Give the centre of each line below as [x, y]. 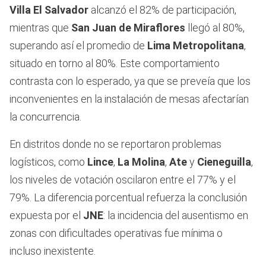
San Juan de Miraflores [128, 28]
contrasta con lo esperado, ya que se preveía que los [130, 81]
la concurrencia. [45, 117]
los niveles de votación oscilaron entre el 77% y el [123, 180]
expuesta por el [46, 216]
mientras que [40, 28]
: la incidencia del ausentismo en [176, 216]
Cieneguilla [224, 162]
